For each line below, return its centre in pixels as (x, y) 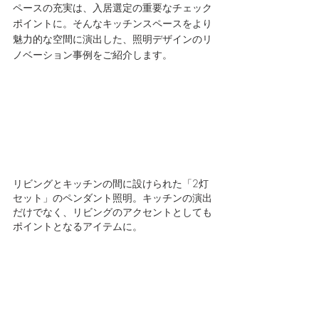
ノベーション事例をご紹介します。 (93, 54)
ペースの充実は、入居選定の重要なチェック (113, 7)
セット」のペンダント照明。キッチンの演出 (113, 197)
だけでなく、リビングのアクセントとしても (113, 211)
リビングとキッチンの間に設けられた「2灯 (111, 183)
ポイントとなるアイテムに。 (78, 226)
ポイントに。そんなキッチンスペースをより (113, 23)
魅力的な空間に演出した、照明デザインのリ (113, 39)
